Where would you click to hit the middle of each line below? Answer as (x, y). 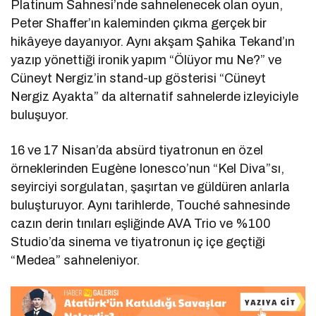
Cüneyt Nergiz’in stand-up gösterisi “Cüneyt (139, 79)
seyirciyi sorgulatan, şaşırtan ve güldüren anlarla (151, 187)
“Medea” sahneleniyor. (75, 261)
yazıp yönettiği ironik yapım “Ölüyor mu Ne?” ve (146, 60)
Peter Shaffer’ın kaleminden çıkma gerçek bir (139, 24)
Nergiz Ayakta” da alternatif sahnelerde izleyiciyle (155, 97)
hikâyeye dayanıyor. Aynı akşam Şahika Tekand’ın (153, 42)
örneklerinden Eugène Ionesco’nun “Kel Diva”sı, (148, 169)
